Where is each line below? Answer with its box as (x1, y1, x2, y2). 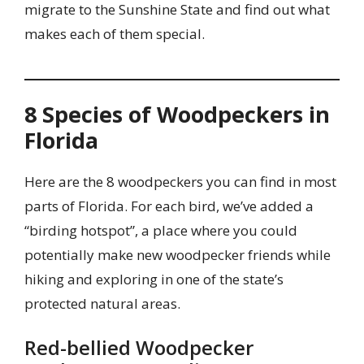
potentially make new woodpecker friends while (24, 245, 331, 264)
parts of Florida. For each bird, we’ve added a (24, 196, 314, 215)
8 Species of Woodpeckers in (24, 98, 330, 129)
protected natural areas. (24, 293, 180, 313)
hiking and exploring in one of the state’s (24, 269, 284, 288)
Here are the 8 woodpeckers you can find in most (24, 171, 336, 191)
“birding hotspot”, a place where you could (24, 220, 297, 240)
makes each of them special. (24, 24, 205, 44)
